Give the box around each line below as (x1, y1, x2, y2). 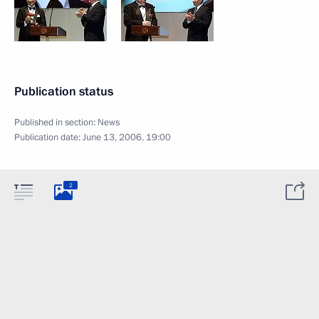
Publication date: (14, 131, 83, 144)
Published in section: (14, 116, 98, 129)
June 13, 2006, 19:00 (83, 131, 171, 144)
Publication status (14, 83, 113, 100)
